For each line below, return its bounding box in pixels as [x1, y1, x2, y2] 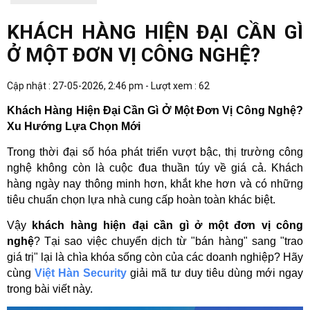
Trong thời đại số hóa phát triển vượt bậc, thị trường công [7, 146, 303, 158]
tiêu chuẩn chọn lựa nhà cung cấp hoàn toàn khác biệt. [7, 194, 275, 206]
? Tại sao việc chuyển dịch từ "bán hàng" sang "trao [34, 235, 303, 248]
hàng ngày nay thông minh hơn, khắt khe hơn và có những [7, 178, 303, 190]
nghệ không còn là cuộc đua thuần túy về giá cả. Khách [7, 162, 303, 174]
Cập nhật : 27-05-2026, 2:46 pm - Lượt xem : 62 [7, 80, 210, 92]
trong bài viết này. [7, 283, 93, 295]
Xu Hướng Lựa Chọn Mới [7, 120, 140, 133]
